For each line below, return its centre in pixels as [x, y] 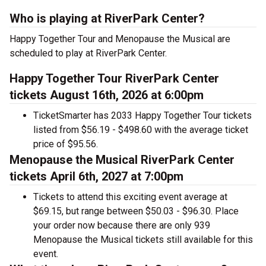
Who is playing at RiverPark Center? [107, 19]
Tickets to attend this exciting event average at [130, 197]
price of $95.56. [66, 144]
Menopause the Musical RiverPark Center [122, 160]
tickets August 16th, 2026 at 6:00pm [107, 95]
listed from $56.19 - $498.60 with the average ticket [141, 130]
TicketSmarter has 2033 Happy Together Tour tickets [142, 116]
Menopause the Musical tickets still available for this [143, 240]
